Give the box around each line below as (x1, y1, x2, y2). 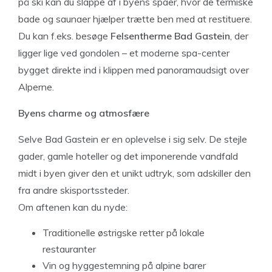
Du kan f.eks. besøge (18, 29, 110, 42)
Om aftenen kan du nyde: (18, 200, 127, 213)
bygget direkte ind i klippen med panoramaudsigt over (18, 63, 249, 76)
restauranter (42, 242, 96, 255)
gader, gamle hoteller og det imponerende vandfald (18, 149, 238, 162)
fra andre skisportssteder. (18, 183, 129, 196)
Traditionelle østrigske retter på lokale (42, 226, 205, 239)
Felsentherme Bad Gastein (110, 29, 230, 42)
